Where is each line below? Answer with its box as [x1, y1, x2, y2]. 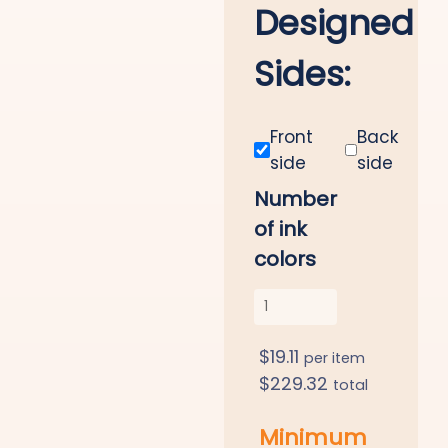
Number [254, 184, 337, 213]
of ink [254, 214, 307, 243]
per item [304, 347, 365, 368]
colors [254, 244, 316, 273]
